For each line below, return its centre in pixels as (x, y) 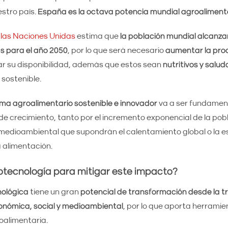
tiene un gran (54, 192)
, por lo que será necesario (116, 50)
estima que (97, 36)
